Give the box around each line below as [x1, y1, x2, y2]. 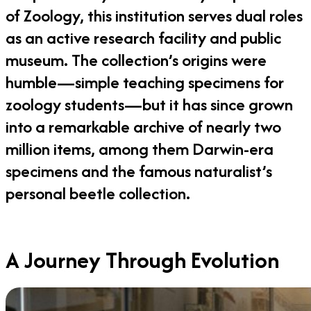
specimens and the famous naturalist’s [6, 159, 272, 184]
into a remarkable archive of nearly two [6, 115, 281, 140]
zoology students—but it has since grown [6, 92, 293, 117]
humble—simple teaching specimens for [6, 70, 284, 95]
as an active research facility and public [6, 26, 281, 51]
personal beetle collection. [6, 181, 190, 206]
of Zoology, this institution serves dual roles [6, 3, 303, 28]
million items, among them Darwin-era [6, 137, 274, 162]
